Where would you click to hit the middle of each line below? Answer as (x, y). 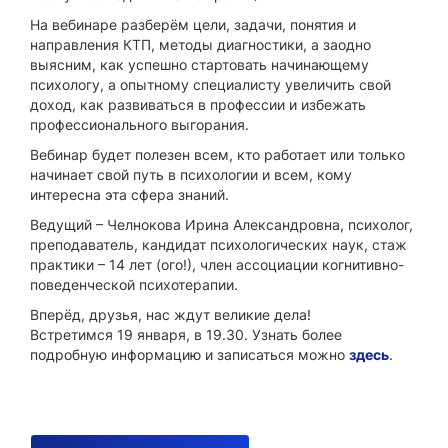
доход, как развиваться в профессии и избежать (198, 104)
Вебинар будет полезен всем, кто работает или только (217, 154)
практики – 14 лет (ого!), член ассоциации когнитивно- (217, 264)
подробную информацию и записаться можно (189, 354)
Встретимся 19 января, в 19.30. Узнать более (186, 334)
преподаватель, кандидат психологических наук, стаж (218, 244)
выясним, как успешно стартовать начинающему (199, 64)
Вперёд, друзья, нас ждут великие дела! (170, 314)
